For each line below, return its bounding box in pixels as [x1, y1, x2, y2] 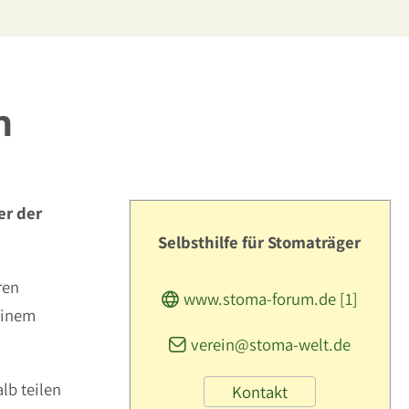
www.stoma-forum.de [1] [184, 288, 359, 310]
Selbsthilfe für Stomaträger [158, 231, 362, 254]
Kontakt [232, 380, 288, 403]
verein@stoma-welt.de [191, 333, 351, 356]
